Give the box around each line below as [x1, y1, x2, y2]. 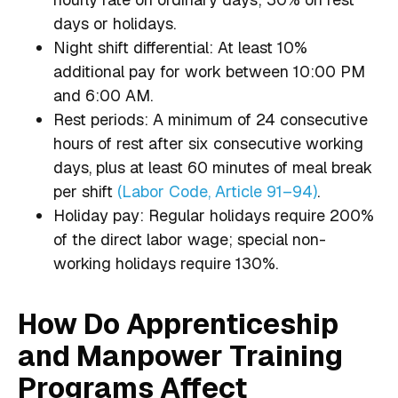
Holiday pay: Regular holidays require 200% [53, 205, 374, 227]
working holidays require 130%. [53, 253, 278, 275]
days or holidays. [53, 13, 176, 35]
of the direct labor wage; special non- [53, 229, 326, 251]
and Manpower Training [18, 338, 343, 375]
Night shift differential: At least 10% [53, 37, 307, 59]
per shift [53, 181, 117, 203]
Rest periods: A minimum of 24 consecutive [53, 109, 368, 131]
